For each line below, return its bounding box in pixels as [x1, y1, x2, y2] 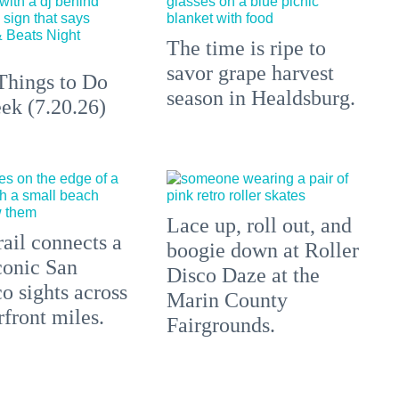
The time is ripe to [167, 37, 327, 61]
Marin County [167, 289, 289, 313]
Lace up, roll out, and [167, 214, 353, 238]
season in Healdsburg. [167, 86, 356, 110]
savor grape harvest [167, 61, 335, 85]
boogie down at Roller [167, 239, 360, 263]
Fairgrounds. [167, 313, 276, 338]
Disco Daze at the [167, 264, 321, 288]
